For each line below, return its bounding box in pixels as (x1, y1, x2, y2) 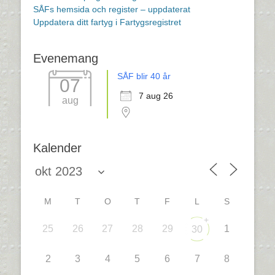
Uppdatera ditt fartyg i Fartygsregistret (33, 17, 181, 27)
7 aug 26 (139, 91, 173, 101)
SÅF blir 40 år (117, 71, 171, 81)
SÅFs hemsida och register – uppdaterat (33, 4, 190, 14)
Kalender (33, 141, 82, 155)
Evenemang (33, 52, 98, 65)
